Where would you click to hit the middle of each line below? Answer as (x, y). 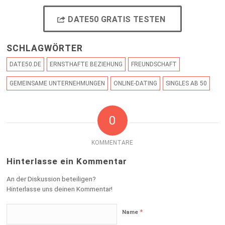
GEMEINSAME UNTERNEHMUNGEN (58, 83)
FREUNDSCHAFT (154, 64)
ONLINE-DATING (136, 83)
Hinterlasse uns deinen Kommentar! (60, 189)
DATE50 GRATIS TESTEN (117, 19)
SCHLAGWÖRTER (45, 48)
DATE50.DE (26, 64)
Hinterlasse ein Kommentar (67, 161)
